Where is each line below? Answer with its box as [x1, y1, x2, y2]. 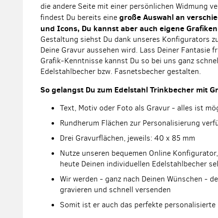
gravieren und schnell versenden [60, 184, 171, 195]
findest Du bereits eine [40, 12, 119, 22]
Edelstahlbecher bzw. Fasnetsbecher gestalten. [40, 66, 201, 76]
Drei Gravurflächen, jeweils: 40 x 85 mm [60, 133, 195, 143]
